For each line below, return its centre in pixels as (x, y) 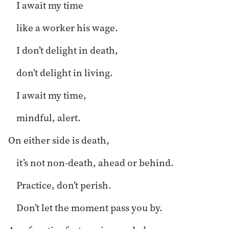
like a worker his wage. (67, 27)
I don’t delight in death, (67, 50)
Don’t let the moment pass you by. (89, 207)
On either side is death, (59, 140)
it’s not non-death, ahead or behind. (95, 162)
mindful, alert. (49, 117)
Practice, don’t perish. (64, 185)
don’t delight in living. (65, 72)
